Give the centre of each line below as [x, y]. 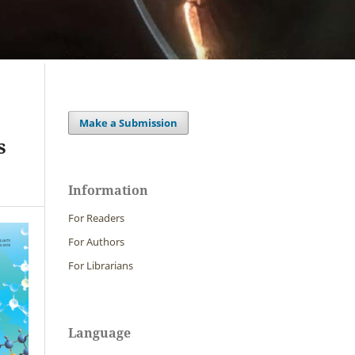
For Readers [96, 218]
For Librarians [101, 265]
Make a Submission [129, 123]
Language [99, 332]
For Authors [96, 242]
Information [108, 191]
